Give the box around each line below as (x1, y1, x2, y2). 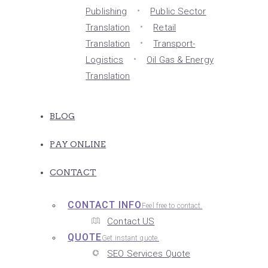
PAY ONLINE (50, 139, 106, 150)
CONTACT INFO (68, 199, 142, 211)
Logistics (86, 54, 124, 66)
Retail (153, 22, 176, 33)
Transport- (153, 38, 196, 50)
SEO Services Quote (107, 248, 191, 260)
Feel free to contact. (142, 202, 203, 211)
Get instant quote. (102, 234, 160, 243)
